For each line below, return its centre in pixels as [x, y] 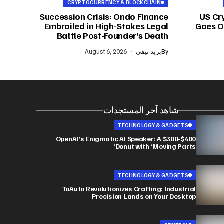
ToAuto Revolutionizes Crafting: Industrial [129, 188]
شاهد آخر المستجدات [141, 110]
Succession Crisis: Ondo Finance [104, 17]
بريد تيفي [149, 52]
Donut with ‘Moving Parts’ [155, 146]
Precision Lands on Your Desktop [144, 196]
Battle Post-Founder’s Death [112, 36]
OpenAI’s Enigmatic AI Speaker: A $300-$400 [126, 138]
